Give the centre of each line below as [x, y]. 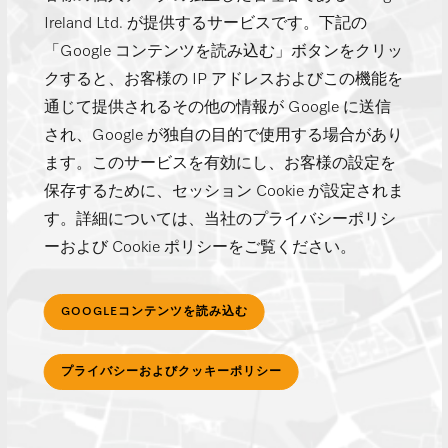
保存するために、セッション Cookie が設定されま [223, 192]
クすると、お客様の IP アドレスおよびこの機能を [223, 80]
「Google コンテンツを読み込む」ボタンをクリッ [223, 52]
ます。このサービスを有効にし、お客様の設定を [219, 164]
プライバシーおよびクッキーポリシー [171, 372]
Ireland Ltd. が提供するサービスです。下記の [205, 24]
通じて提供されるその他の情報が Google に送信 [217, 108]
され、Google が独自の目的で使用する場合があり [223, 136]
